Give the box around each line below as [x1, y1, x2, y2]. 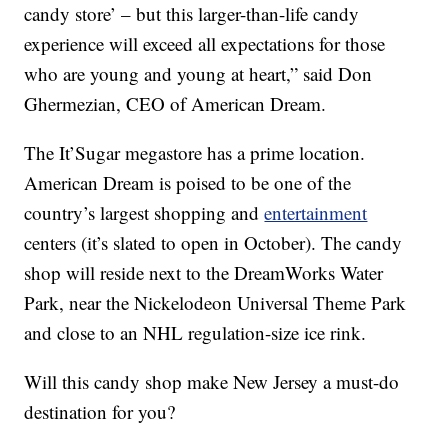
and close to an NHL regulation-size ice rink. [24, 320, 367, 346]
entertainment [264, 200, 368, 226]
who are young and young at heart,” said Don [24, 61, 373, 87]
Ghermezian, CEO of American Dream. [24, 91, 327, 117]
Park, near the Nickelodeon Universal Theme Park [24, 290, 407, 316]
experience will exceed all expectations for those [24, 31, 386, 57]
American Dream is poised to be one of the [24, 170, 352, 196]
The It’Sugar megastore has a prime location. [24, 140, 366, 166]
